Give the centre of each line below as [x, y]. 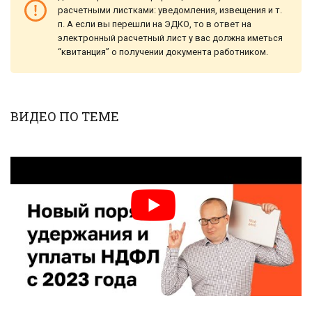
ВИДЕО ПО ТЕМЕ [65, 117]
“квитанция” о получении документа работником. [163, 52]
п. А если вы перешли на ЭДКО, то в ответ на [155, 24]
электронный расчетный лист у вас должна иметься [170, 38]
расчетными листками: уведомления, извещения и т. [170, 10]
